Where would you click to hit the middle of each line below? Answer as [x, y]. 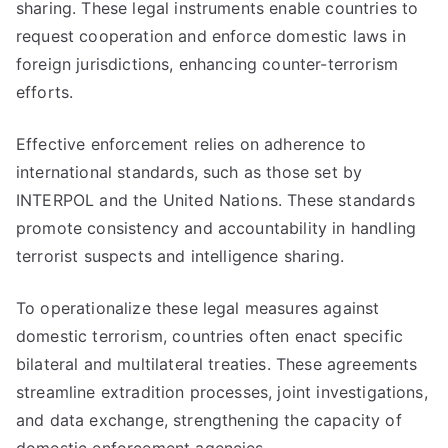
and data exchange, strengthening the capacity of [209, 420]
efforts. [45, 92]
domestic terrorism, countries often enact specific [210, 336]
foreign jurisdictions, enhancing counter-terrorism [207, 64]
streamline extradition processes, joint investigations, [222, 392]
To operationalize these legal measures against [198, 308]
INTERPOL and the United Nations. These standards [215, 200]
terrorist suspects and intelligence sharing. [180, 256]
